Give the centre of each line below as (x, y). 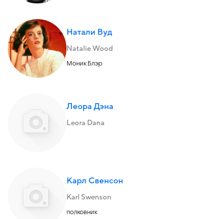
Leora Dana (86, 123)
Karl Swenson (89, 197)
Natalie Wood (90, 48)
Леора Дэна (90, 107)
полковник (82, 212)
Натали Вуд (89, 32)
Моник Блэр (84, 64)
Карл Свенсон (95, 181)
